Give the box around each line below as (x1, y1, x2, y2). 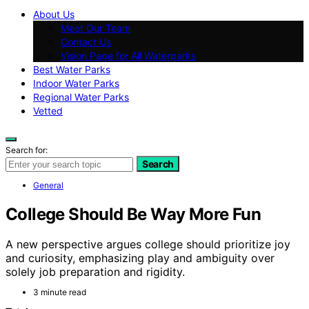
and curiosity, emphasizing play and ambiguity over (6, 251, 275, 266)
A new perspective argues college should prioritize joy (6, 237, 290, 252)
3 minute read (33, 287, 86, 298)
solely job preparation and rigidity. (6, 265, 185, 279)
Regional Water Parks (33, 90, 129, 103)
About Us (33, 8, 74, 20)
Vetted (33, 104, 63, 117)
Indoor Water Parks (33, 77, 119, 89)
